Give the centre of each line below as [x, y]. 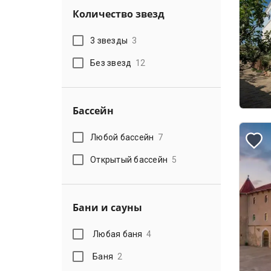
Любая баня [118, 234]
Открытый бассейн [129, 159]
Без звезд [111, 63]
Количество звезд [119, 14]
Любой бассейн [122, 137]
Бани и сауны [107, 207]
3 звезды [109, 40]
